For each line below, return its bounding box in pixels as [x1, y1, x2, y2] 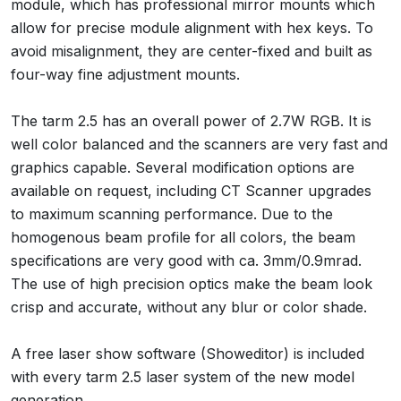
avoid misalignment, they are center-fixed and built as [11, 41, 372, 60]
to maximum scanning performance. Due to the [11, 204, 333, 223]
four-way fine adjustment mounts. [11, 64, 240, 83]
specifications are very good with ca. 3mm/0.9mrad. [11, 251, 362, 269]
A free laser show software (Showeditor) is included [11, 344, 364, 363]
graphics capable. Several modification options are [11, 158, 354, 176]
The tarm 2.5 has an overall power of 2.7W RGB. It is [11, 111, 371, 130]
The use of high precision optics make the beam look [11, 274, 372, 293]
